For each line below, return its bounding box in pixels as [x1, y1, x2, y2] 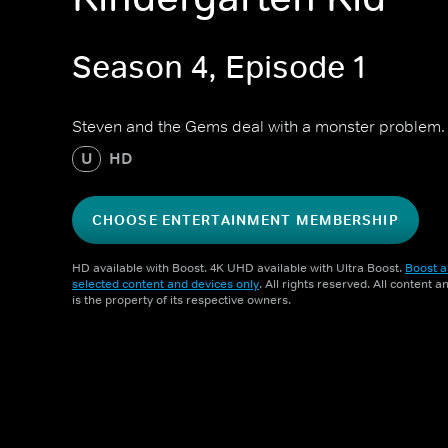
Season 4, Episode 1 [72, 47, 366, 88]
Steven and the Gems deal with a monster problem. [72, 116, 445, 136]
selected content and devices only [72, 276, 259, 292]
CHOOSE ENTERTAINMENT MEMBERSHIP [92, 211, 399, 229]
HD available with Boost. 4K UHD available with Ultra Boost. [72, 260, 405, 276]
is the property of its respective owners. [72, 292, 291, 308]
